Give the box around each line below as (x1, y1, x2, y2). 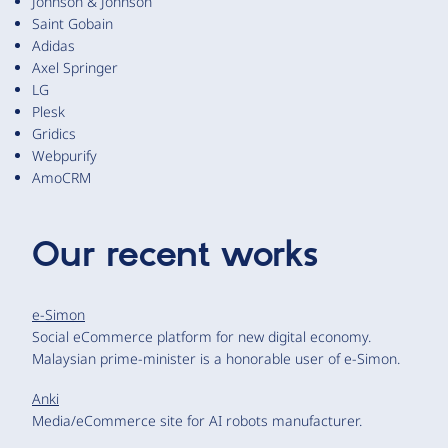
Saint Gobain (32, 13, 113, 33)
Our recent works (32, 233, 318, 278)
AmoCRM (32, 167, 91, 187)
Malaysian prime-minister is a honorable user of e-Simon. (32, 348, 400, 368)
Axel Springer (32, 57, 118, 77)
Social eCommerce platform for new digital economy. (32, 326, 371, 346)
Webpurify (32, 145, 97, 165)
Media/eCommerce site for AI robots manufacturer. (32, 410, 362, 430)
